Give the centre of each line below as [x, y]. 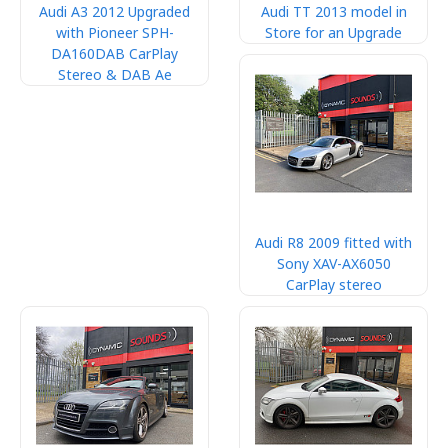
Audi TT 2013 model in [333, 11]
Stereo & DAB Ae [114, 74]
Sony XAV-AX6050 [333, 263]
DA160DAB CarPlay [114, 53]
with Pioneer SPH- [114, 32]
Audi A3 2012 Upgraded [114, 11]
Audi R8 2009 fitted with [333, 242]
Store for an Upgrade [333, 32]
